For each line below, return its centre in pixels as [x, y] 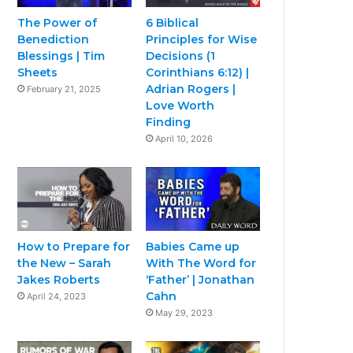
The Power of [58, 22]
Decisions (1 [181, 56]
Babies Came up [193, 247]
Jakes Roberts [59, 280]
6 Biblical [173, 22]
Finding [169, 122]
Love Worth [180, 105]
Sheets [38, 72]
